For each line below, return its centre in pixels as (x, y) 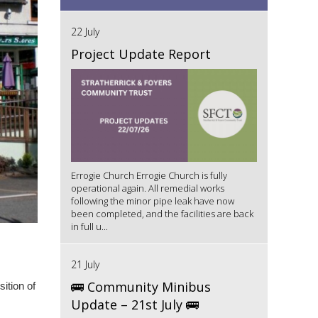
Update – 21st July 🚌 (135, 305)
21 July (85, 265)
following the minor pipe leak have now (152, 201)
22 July (85, 32)
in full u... (89, 227)
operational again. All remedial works (147, 188)
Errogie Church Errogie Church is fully (149, 176)
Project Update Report (141, 54)
